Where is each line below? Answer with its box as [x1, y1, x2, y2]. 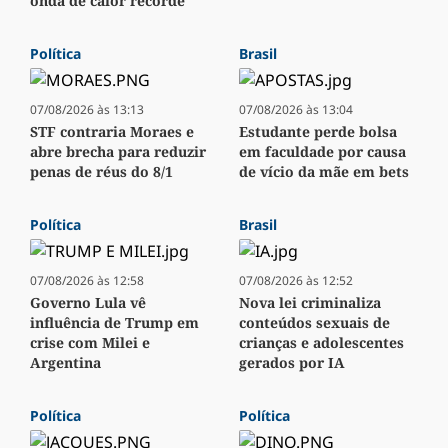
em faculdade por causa [239, 142, 406, 162]
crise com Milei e [30, 333, 150, 353]
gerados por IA [239, 353, 345, 373]
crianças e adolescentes [239, 333, 404, 353]
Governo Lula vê [30, 293, 146, 313]
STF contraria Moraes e [30, 122, 194, 142]
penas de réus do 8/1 [30, 162, 173, 182]
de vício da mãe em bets [239, 162, 409, 182]
